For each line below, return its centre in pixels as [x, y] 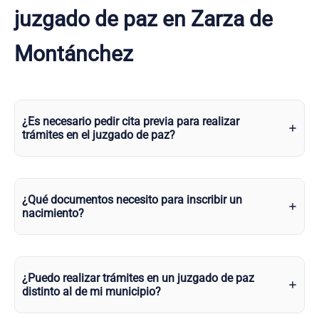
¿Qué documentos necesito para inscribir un [132, 200]
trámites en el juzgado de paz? [99, 135]
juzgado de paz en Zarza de [143, 19]
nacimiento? [53, 213]
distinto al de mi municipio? [91, 292]
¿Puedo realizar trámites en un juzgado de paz [138, 278]
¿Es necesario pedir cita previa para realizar [131, 121]
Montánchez [74, 54]
